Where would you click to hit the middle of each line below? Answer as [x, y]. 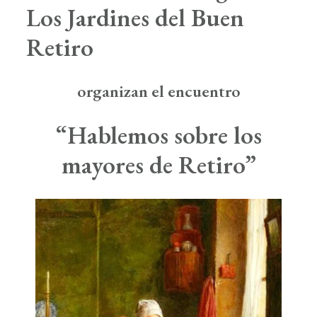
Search [171, 87]
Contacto [158, 31]
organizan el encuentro [158, 91]
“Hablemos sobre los [158, 135]
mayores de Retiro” [158, 165]
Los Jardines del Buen [135, 17]
